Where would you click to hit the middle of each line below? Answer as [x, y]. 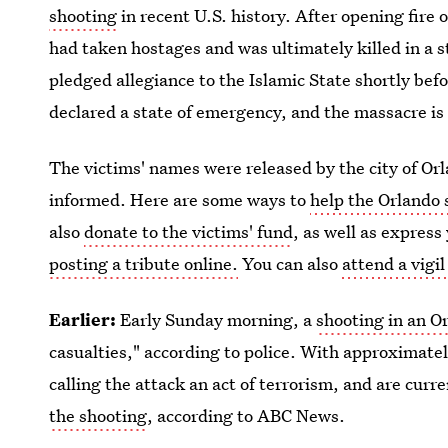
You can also [290, 263]
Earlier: [85, 319]
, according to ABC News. [246, 415]
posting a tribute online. [144, 263]
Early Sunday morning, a [218, 319]
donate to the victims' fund [189, 231]
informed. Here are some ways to [180, 199]
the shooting [98, 415]
